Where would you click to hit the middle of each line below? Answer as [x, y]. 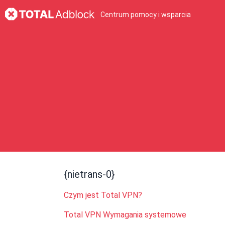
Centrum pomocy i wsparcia [146, 15]
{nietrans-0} [89, 174]
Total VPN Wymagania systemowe [125, 215]
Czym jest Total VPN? [103, 195]
